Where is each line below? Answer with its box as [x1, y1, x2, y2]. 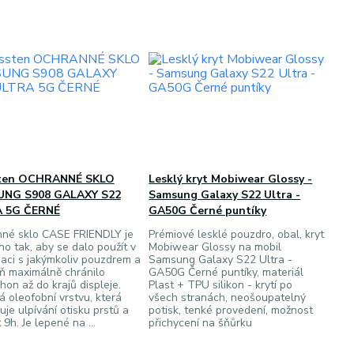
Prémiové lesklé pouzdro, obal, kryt [149, 227, 325, 242]
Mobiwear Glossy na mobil [149, 239, 282, 254]
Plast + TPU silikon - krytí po [149, 277, 293, 292]
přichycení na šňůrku [149, 315, 253, 330]
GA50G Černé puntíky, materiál [149, 265, 304, 280]
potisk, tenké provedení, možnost [149, 303, 314, 318]
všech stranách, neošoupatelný [149, 290, 307, 305]
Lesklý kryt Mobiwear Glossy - [149, 171, 313, 186]
